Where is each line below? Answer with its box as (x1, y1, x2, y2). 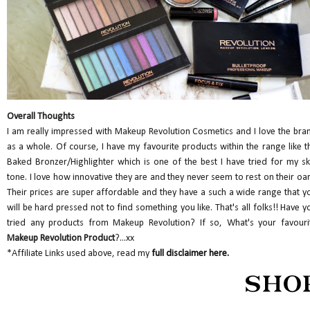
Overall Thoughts (7, 111, 75, 122)
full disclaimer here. (152, 248, 229, 259)
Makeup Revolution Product (7, 232, 115, 244)
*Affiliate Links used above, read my (7, 248, 152, 259)
